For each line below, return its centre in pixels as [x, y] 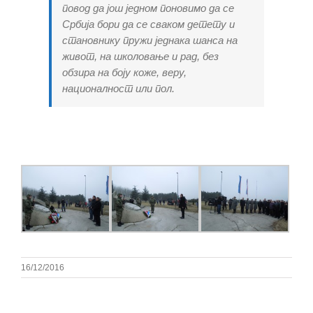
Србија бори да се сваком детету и [148, 24]
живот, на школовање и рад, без [140, 57]
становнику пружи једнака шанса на [150, 41]
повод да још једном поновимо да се [148, 8]
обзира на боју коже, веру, [124, 73]
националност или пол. [118, 89]
